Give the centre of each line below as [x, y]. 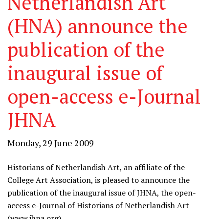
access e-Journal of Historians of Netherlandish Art [98, 205]
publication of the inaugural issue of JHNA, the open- [102, 193]
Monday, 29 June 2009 [51, 143]
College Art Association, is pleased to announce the [99, 180]
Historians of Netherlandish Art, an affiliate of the [96, 167]
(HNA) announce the [98, 26]
